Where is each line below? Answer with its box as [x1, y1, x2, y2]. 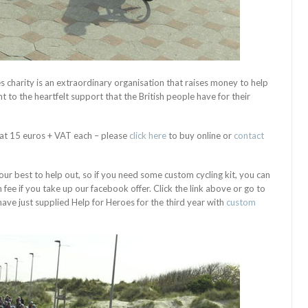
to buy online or [166, 129, 234, 141]
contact [234, 129, 264, 141]
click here [129, 129, 166, 141]
